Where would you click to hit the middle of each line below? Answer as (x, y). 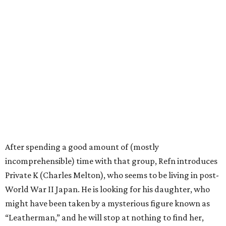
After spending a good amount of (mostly (82, 147)
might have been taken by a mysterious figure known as (107, 203)
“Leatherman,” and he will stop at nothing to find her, (104, 217)
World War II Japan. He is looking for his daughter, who (107, 189)
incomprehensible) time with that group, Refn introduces (111, 161)
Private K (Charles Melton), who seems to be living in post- (112, 175)
